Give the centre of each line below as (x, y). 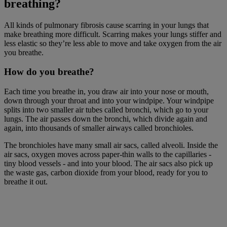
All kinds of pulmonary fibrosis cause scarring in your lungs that (106, 25)
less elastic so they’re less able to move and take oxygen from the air (113, 43)
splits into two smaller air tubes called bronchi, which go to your (106, 110)
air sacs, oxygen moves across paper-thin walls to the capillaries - (108, 155)
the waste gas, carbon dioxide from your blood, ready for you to (106, 173)
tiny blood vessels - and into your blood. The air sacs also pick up (108, 164)
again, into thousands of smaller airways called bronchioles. (99, 128)
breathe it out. (26, 182)
